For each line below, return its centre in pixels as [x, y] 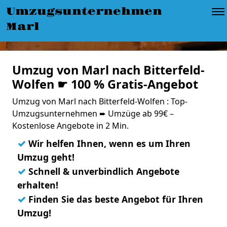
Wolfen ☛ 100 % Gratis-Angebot [105, 84]
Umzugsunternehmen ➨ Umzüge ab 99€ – [93, 113]
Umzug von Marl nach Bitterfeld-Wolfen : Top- [100, 101]
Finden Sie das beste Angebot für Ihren [115, 199]
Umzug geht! [46, 157]
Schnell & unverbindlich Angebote [103, 171]
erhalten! [38, 185]
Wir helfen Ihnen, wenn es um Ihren [108, 143]
